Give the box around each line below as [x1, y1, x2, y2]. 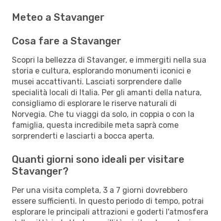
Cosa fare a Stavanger [12, 35, 121, 47]
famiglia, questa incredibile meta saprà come [12, 120, 179, 130]
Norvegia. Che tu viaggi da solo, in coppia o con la [12, 109, 194, 119]
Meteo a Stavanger [12, 11, 105, 23]
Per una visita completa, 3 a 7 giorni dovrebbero [12, 185, 187, 195]
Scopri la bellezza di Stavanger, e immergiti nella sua [12, 55, 206, 65]
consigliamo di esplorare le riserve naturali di [12, 98, 177, 108]
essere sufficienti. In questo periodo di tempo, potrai [12, 196, 204, 206]
